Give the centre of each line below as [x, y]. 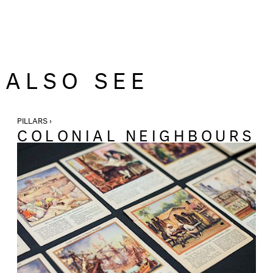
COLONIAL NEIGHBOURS [136, 134]
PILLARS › [35, 120]
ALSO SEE [78, 77]
